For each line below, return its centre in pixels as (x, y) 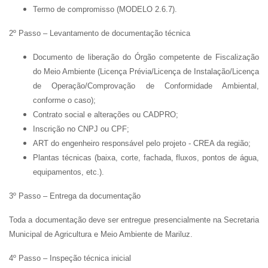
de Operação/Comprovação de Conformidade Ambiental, (146, 86)
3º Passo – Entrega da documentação (75, 196)
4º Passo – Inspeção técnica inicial (70, 258)
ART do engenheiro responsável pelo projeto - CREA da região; (142, 143)
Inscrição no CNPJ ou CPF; (81, 129)
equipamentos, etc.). (68, 172)
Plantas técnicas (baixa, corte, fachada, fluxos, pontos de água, (146, 158)
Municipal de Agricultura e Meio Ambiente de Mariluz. (101, 234)
